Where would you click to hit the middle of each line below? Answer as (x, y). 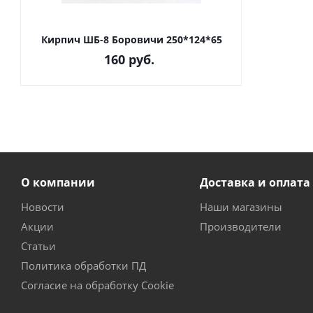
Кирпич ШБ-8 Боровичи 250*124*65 (131, 39)
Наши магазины (241, 207)
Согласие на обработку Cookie (97, 285)
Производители (240, 226)
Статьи (38, 246)
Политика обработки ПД (83, 265)
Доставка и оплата (255, 182)
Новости (43, 207)
